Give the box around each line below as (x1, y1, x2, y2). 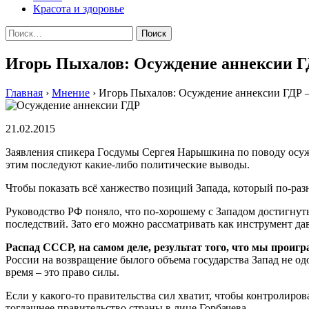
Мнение (52, 86, 90, 99)
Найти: (5, 26, 38, 37)
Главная (6, 86, 43, 99)
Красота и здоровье (33, 3, 124, 14)
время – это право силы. (6, 266, 119, 278)
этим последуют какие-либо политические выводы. (6, 158, 250, 170)
